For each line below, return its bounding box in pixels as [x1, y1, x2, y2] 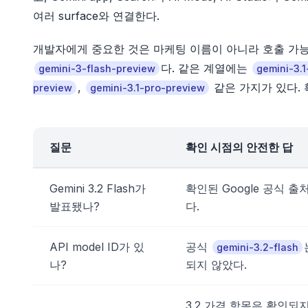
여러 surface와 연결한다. [33, 9, 159, 23]
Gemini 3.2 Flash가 [49, 181, 146, 196]
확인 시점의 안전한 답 [186, 140, 293, 155]
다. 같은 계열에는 [161, 61, 251, 76]
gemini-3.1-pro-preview [90, 82, 205, 94]
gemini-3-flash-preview [38, 63, 155, 75]
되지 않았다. [186, 258, 247, 272]
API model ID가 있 [49, 240, 144, 254]
